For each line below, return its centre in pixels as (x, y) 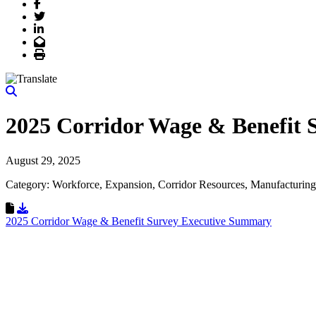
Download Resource (73, 207)
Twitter (60, 16)
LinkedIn (63, 28)
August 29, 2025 (43, 160)
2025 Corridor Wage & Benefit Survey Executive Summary (139, 221)
